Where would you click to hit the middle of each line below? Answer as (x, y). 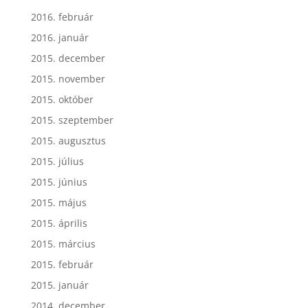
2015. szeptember (72, 120)
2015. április (59, 223)
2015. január (59, 285)
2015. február (62, 264)
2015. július (57, 161)
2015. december (68, 58)
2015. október (62, 99)
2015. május (58, 202)
